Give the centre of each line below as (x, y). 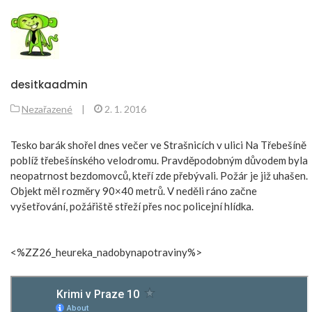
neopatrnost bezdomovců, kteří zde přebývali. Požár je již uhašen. (159, 175)
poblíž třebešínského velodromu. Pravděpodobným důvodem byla (159, 160)
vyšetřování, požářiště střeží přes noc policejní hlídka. (132, 206)
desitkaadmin (49, 84)
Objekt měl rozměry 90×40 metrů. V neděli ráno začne (134, 190)
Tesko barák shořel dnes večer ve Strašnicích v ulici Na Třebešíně (158, 145)
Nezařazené (47, 109)
